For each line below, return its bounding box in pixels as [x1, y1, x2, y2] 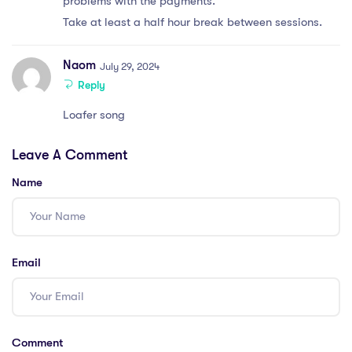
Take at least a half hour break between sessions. [63, 14, 322, 29]
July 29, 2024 [100, 60, 159, 72]
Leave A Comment [12, 146, 128, 163]
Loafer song [63, 107, 125, 122]
